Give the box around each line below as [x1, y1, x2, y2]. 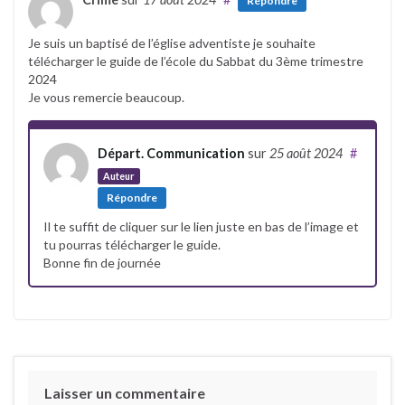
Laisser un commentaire [44, 384, 205, 402]
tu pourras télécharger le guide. [43, 237, 221, 253]
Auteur [103, 170, 135, 183]
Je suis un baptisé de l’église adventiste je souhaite [28, 35, 316, 52]
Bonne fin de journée [43, 255, 161, 271]
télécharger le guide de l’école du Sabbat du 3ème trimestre [28, 53, 363, 70]
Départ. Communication [98, 146, 245, 162]
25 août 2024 [269, 146, 343, 162]
